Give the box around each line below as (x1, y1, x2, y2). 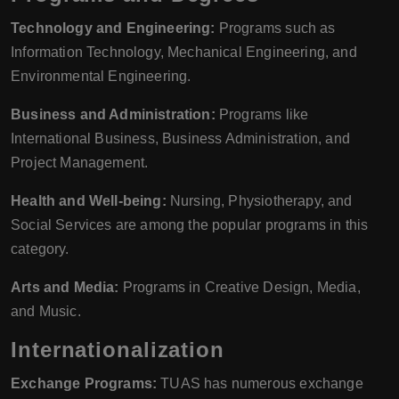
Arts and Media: (11, 280, 119, 296)
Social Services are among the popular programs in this (11, 217, 369, 233)
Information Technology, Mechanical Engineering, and (11, 45, 357, 61)
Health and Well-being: (11, 193, 167, 209)
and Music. (11, 304, 81, 320)
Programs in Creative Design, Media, (118, 280, 361, 296)
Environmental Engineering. (11, 69, 191, 85)
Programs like (215, 107, 309, 123)
